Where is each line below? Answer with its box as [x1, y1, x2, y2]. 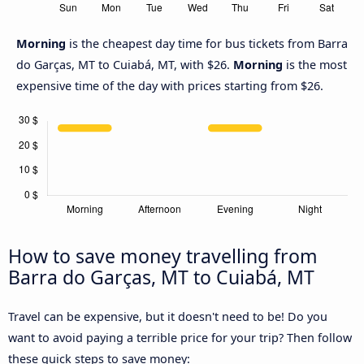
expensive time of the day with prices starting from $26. [16, 78, 323, 94]
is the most [283, 57, 347, 73]
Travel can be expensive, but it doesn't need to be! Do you [8, 309, 327, 325]
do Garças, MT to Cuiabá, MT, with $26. [16, 57, 233, 73]
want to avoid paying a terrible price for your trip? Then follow [8, 330, 352, 346]
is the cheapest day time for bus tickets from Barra [69, 36, 348, 52]
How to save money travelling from [8, 243, 318, 270]
